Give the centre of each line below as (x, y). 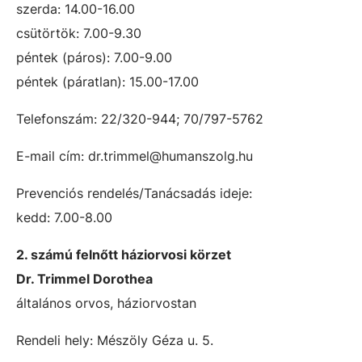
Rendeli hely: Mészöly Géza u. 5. (115, 340)
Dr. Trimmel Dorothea (84, 279)
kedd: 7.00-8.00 (64, 217)
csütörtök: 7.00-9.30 (79, 33)
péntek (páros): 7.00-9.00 (94, 57)
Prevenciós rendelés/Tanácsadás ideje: (134, 193)
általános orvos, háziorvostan (106, 303)
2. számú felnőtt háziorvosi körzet (124, 255)
